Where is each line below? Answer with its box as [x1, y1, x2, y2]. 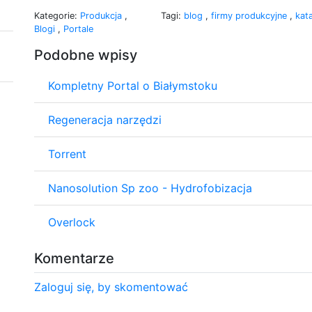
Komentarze [34, 249, 114, 267]
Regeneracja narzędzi [48, 112, 162, 127]
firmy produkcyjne [211, 10, 290, 21]
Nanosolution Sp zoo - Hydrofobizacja [48, 180, 252, 195]
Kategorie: [34, 10, 80, 21]
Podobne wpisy [34, 46, 137, 63]
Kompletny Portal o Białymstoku [48, 78, 217, 93]
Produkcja [80, 10, 125, 21]
